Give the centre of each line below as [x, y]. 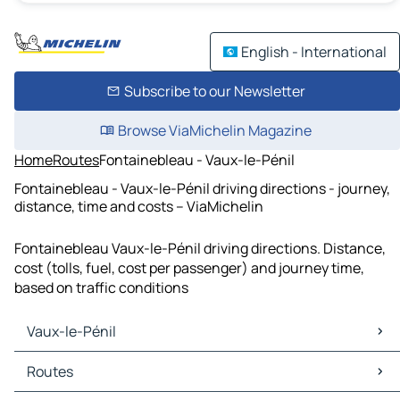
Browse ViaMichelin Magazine [214, 130]
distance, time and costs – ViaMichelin [139, 206]
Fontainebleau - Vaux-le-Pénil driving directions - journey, [202, 188]
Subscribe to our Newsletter [214, 91]
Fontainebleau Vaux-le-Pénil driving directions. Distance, [200, 249]
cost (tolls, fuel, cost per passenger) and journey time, [189, 268]
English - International [314, 52]
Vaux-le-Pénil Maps [81, 362]
